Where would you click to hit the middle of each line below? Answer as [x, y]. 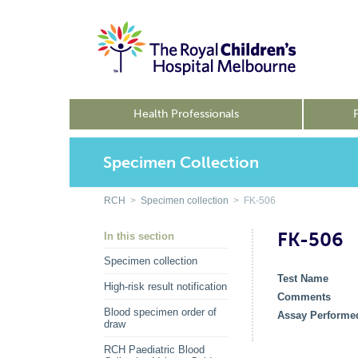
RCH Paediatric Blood [154, 350]
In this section [139, 236]
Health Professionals [186, 114]
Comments [304, 297]
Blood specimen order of [160, 312]
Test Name [303, 278]
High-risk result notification [165, 286]
